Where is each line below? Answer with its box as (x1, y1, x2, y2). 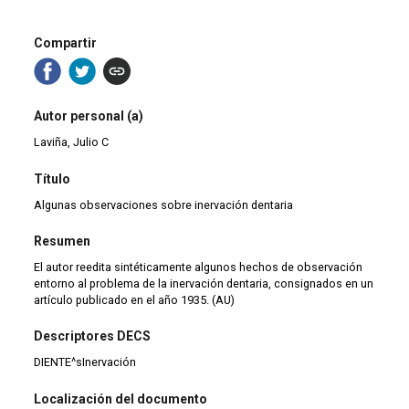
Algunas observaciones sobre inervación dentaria (34, 197, 294, 212)
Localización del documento (34, 391, 208, 406)
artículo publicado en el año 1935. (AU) (34, 292, 236, 307)
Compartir (34, 35, 98, 50)
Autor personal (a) (34, 109, 144, 124)
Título (34, 171, 71, 186)
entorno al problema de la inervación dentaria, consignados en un (34, 276, 374, 290)
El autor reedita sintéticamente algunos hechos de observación (34, 259, 363, 274)
